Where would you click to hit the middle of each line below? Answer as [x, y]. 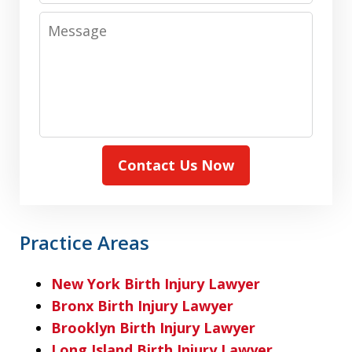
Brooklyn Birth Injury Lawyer [153, 327]
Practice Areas [84, 242]
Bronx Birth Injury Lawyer [142, 305]
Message [70, 22]
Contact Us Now [176, 165]
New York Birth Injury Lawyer [156, 283]
